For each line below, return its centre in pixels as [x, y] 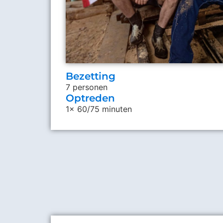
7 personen [87, 87]
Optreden [90, 98]
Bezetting [91, 76]
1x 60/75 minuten [99, 109]
